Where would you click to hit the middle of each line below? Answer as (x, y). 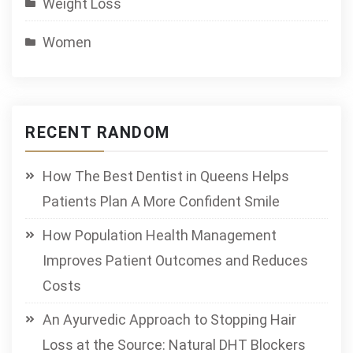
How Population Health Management (160, 235)
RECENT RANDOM (98, 132)
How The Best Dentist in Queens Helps (166, 176)
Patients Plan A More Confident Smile (161, 201)
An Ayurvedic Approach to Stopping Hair (169, 320)
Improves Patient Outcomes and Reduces (175, 260)
